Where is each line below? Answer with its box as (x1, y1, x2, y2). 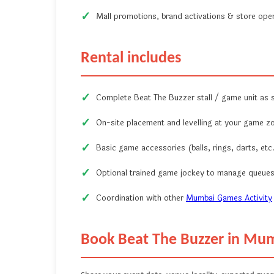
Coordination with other (96, 192, 186, 205)
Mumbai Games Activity (186, 192, 272, 205)
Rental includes (81, 51, 181, 67)
